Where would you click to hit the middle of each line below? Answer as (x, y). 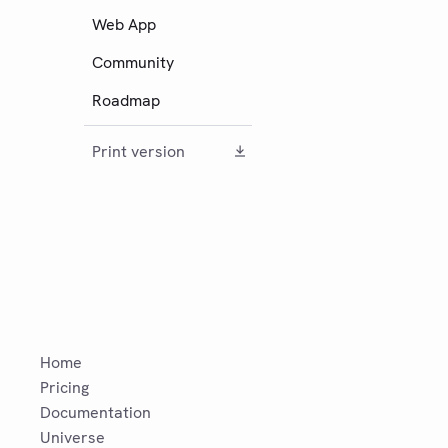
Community (133, 62)
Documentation (95, 412)
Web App (124, 24)
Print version (138, 151)
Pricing (64, 387)
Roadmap (126, 100)
